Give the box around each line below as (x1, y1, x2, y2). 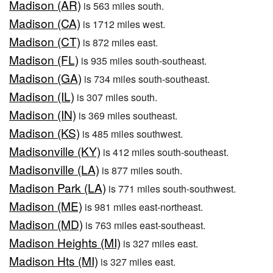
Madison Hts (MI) (9, 252, 98, 269)
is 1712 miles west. (80, 17, 165, 32)
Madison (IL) (9, 88, 74, 105)
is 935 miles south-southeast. (79, 54, 207, 68)
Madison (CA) (9, 15, 80, 32)
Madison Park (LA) (9, 179, 106, 196)
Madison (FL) (9, 51, 79, 68)
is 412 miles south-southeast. (101, 145, 229, 160)
